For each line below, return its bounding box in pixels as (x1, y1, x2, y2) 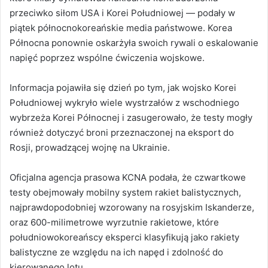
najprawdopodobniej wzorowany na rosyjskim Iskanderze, (10, 201, 254, 213)
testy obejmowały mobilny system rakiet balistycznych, (10, 186, 241, 198)
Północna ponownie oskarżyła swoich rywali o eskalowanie (10, 36, 258, 48)
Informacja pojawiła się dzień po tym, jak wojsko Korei (10, 81, 236, 93)
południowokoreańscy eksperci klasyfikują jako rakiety (10, 231, 239, 243)
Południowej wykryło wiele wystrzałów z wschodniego (10, 96, 239, 108)
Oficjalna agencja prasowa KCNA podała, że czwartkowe (10, 171, 246, 183)
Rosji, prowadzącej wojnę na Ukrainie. (10, 141, 170, 153)
